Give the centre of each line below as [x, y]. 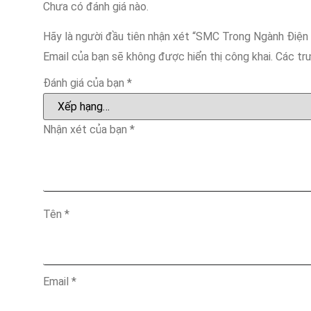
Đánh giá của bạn [85, 83]
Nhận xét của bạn [86, 130]
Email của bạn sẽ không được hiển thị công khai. [158, 56]
